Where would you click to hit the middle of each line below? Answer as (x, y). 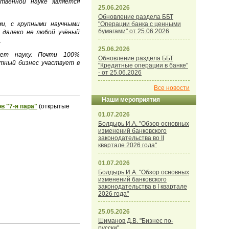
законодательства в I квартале (143, 187)
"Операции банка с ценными (140, 24)
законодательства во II (131, 138)
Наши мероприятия (131, 100)
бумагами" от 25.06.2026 (134, 31)
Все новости (172, 88)
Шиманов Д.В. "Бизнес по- (136, 221)
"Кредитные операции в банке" (143, 65)
